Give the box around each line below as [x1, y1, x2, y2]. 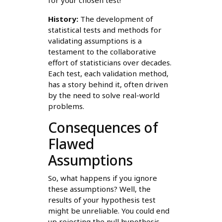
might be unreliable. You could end [48, 206, 169, 216]
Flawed [48, 134, 94, 154]
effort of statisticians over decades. [48, 57, 171, 68]
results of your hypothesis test [48, 195, 156, 205]
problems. [48, 101, 84, 111]
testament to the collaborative [48, 47, 156, 57]
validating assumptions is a [48, 36, 142, 46]
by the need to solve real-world [48, 90, 160, 101]
